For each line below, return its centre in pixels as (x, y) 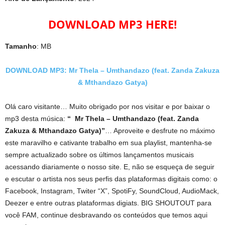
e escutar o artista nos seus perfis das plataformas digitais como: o (111, 179)
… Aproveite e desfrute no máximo (160, 131)
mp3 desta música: (35, 119)
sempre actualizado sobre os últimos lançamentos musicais (99, 155)
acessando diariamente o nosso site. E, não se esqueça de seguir (110, 167)
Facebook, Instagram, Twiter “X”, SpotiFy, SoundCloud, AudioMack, (112, 191)
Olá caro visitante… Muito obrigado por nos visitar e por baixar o (107, 106)
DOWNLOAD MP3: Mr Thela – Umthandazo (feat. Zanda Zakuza (113, 70)
